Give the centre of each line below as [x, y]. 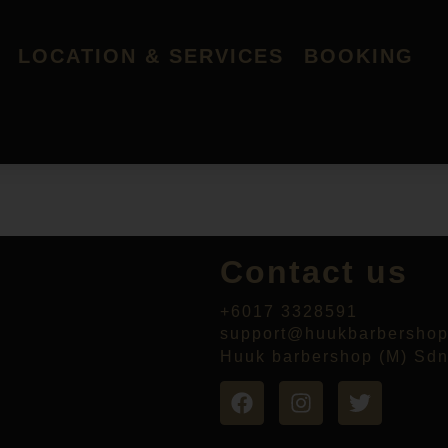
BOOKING [359, 56]
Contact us [313, 272]
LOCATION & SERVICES [151, 56]
